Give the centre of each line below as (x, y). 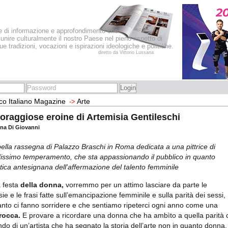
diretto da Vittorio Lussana (126, 52)
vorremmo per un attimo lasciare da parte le (135, 184)
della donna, (42, 184)
